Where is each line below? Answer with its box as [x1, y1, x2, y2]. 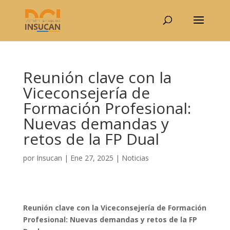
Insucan [36, 153, 62, 163]
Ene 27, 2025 [70, 153, 113, 163]
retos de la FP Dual [23, 128, 159, 149]
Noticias [121, 153, 149, 163]
